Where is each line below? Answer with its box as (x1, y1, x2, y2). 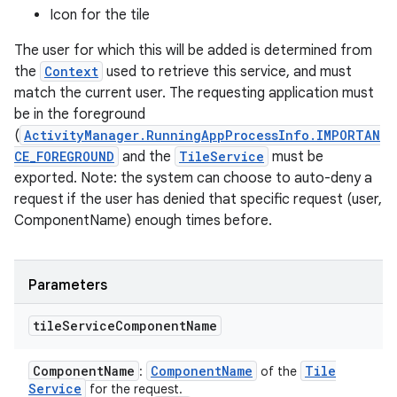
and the (119, 148, 175, 166)
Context (44, 63, 98, 80)
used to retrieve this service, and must (103, 63, 352, 81)
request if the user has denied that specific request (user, (14, 191, 382, 208)
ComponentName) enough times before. (14, 212, 272, 230)
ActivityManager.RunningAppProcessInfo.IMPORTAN (24, 127, 380, 144)
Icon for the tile (50, 6, 150, 24)
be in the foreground (14, 105, 145, 123)
